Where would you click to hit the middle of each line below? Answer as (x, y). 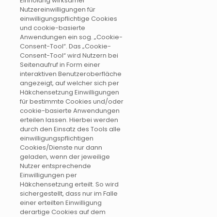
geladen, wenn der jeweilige (65, 157)
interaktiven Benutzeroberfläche (71, 74)
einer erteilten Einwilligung (61, 203)
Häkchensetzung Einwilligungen (70, 93)
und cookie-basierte (53, 28)
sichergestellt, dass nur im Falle (69, 194)
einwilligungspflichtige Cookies (69, 19)
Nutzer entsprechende (55, 166)
